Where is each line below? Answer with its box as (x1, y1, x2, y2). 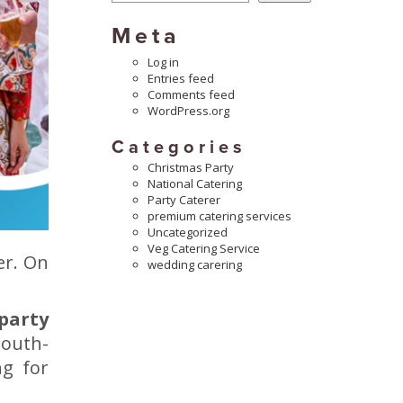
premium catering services (147, 207, 291, 224)
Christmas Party (147, 158, 234, 175)
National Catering (147, 175, 242, 192)
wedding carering (147, 255, 242, 273)
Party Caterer (147, 191, 220, 208)
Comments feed (147, 86, 235, 103)
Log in (147, 54, 179, 71)
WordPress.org (147, 103, 229, 120)
